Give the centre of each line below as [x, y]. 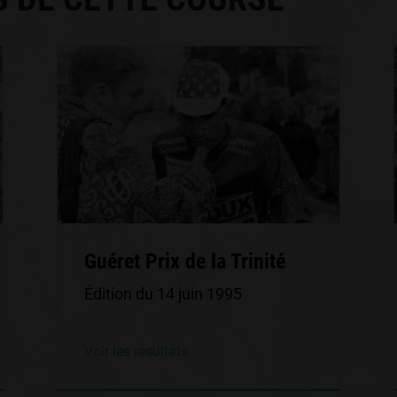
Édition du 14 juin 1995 [163, 294]
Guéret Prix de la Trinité [184, 261]
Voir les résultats [136, 351]
